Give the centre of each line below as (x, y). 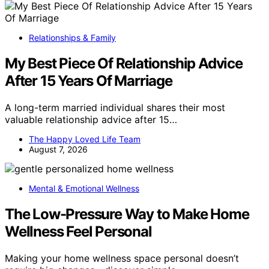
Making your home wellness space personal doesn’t (122, 258)
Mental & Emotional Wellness (84, 188)
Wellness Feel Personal (78, 231)
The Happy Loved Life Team (85, 139)
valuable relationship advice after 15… (91, 119)
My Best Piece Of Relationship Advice (124, 63)
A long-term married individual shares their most (115, 107)
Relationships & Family (72, 37)
